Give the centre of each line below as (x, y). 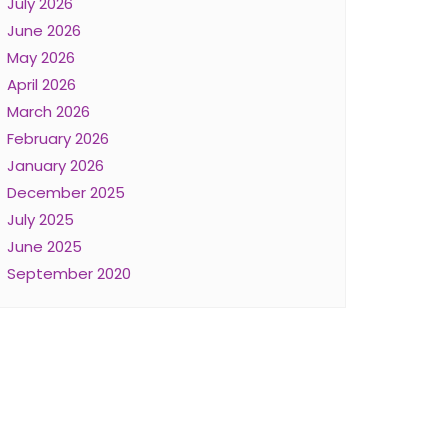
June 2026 (44, 30)
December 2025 (66, 192)
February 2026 (58, 138)
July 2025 (40, 219)
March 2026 (48, 111)
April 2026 (41, 84)
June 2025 (44, 246)
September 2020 (69, 273)
